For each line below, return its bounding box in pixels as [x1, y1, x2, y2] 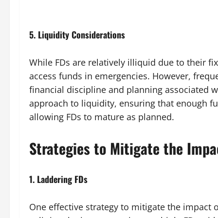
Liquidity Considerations [38, 28, 125, 41]
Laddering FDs [37, 173, 88, 185]
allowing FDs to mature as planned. [29, 111, 174, 123]
